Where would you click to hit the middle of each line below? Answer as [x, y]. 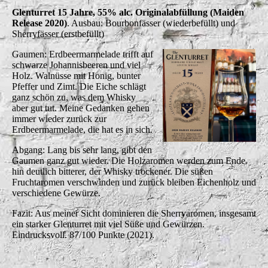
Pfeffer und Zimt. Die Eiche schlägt [79, 86]
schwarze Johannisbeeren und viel [76, 65]
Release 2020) [39, 23]
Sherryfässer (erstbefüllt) [58, 33]
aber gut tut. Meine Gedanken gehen [81, 108]
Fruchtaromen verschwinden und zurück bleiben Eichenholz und [134, 182]
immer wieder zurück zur [59, 118]
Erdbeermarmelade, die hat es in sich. [82, 129]
